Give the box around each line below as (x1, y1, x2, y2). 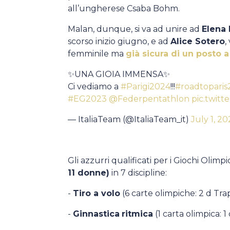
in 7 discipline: (109, 168, 167, 178)
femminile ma (68, 49, 126, 59)
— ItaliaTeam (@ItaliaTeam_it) (68, 114, 191, 124)
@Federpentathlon (109, 94, 189, 104)
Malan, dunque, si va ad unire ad (68, 24, 202, 34)
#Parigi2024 (121, 82, 170, 91)
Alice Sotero (170, 36, 225, 46)
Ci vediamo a (68, 82, 121, 91)
